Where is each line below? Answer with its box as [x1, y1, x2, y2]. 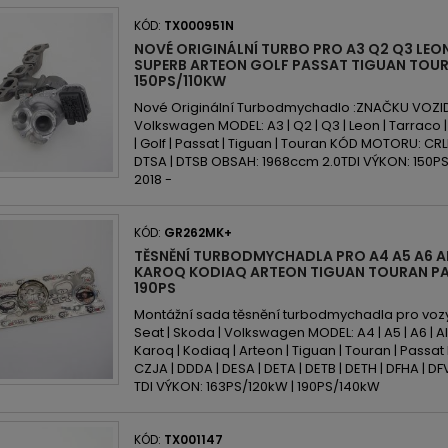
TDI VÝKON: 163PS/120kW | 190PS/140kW [134, 377, 380, 396]
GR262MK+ [164, 224, 232, 241]
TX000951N [164, 17, 234, 34]
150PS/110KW [134, 71, 226, 91]
